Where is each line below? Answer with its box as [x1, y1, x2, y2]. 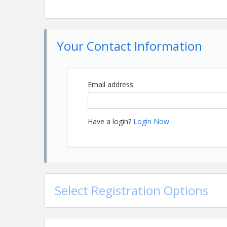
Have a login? [88, 117, 133, 126]
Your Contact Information [57, 37, 202, 54]
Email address [88, 80, 133, 89]
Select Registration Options [55, 182, 208, 199]
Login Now [133, 117, 169, 126]
